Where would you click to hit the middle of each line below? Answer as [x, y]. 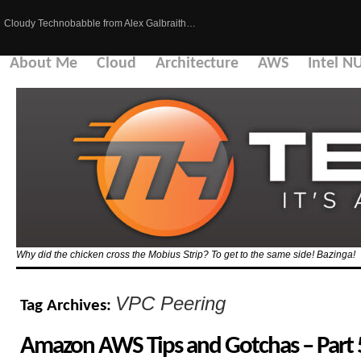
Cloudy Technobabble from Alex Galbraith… [100, 23]
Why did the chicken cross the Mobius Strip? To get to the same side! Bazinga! [186, 255]
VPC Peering [170, 304]
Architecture [197, 64]
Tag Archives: [68, 307]
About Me [44, 64]
